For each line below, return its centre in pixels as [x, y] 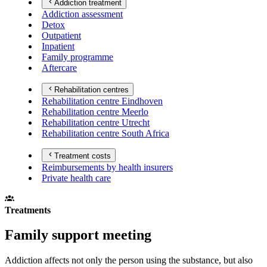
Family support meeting [78, 235]
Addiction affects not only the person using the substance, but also [129, 260]
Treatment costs [83, 156]
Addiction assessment [82, 14]
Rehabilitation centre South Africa [105, 133]
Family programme [77, 57]
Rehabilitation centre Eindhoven [102, 101]
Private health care [76, 178]
